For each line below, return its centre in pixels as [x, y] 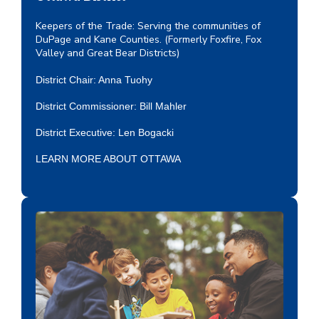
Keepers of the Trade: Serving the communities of [148, 26]
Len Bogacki [146, 132]
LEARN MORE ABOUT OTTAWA [108, 158]
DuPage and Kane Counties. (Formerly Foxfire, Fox [148, 39]
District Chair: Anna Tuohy [94, 79]
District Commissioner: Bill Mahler [111, 106]
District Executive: [77, 132]
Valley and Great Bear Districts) [108, 53]
